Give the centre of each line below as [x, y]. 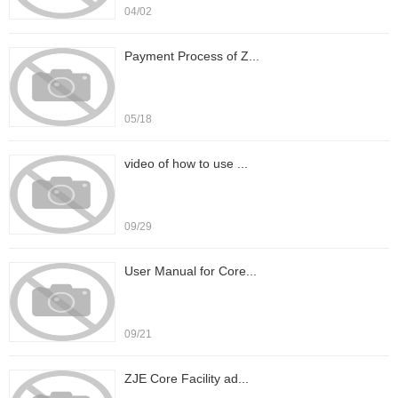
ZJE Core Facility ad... [187, 378]
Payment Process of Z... [192, 56]
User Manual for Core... [191, 271]
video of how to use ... [186, 163]
